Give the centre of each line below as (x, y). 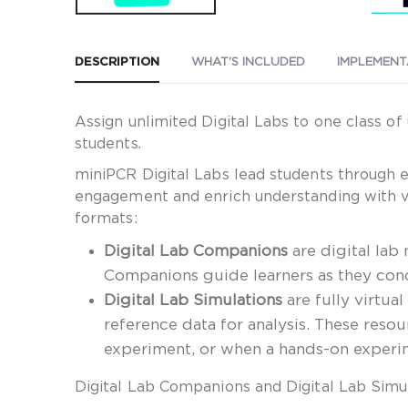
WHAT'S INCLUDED (248, 62)
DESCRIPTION (117, 62)
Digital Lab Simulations (193, 300)
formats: (106, 218)
